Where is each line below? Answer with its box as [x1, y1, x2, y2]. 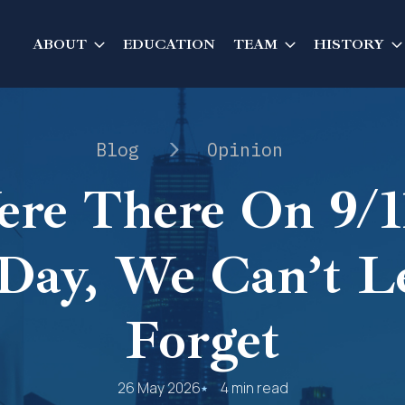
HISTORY [314, 34, 384, 53]
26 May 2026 [117, 378, 201, 398]
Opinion [206, 137, 283, 162]
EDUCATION [123, 34, 215, 53]
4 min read [220, 378, 288, 398]
